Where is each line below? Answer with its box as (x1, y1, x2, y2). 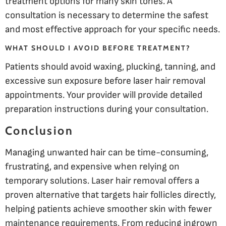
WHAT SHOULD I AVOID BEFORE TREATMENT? (5, 43, 191, 53)
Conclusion (5, 123, 73, 138)
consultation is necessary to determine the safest (5, 9, 208, 21)
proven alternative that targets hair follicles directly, (5, 189, 216, 201)
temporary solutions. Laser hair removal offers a (5, 175, 199, 187)
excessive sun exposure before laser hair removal (5, 75, 205, 87)
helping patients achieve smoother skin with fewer (5, 203, 212, 215)
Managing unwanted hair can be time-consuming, (5, 146, 208, 158)
